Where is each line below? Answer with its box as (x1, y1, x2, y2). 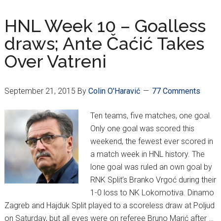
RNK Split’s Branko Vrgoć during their (90, 175, 216, 185)
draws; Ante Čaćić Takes (4, 33, 204, 54)
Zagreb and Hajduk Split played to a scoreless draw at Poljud (4, 201, 215, 211)
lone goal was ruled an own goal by (90, 162, 212, 172)
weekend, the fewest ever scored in (90, 137, 213, 147)
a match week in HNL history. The (90, 149, 205, 159)
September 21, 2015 (4, 86, 75, 96)
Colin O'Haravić (88, 86, 140, 96)
